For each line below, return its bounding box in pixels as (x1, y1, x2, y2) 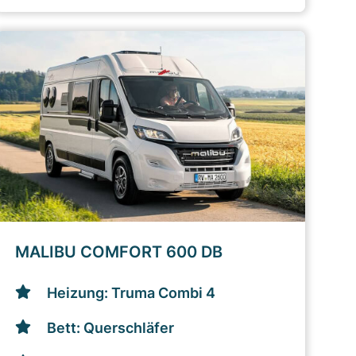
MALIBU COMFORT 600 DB (14, 242, 222, 261)
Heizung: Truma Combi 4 (46, 284, 215, 301)
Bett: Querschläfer (46, 319, 174, 336)
